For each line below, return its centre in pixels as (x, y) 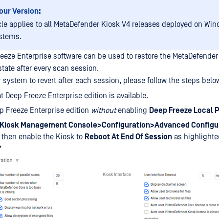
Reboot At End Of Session (128, 137)
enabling (132, 110)
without (103, 110)
